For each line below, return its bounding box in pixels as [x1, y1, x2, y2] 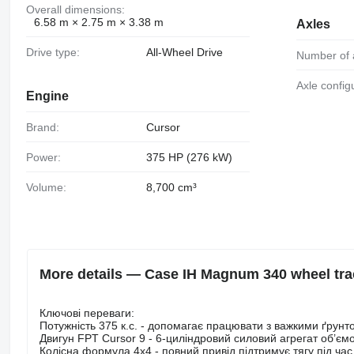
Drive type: [33, 45, 80, 58]
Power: [32, 151, 61, 164]
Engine [25, 89, 69, 104]
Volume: [32, 181, 66, 194]
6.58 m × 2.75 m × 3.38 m [33, 15, 164, 28]
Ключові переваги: [39, 306, 134, 319]
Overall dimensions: [34, 2, 125, 16]
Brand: [32, 121, 59, 134]
